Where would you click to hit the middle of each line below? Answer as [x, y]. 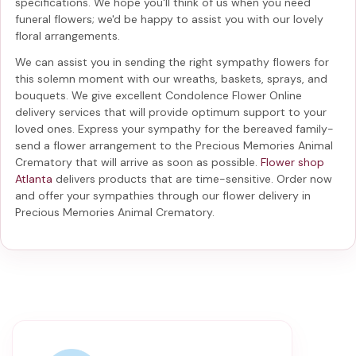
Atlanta [34, 178]
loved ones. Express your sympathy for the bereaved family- [174, 128]
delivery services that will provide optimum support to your [171, 112]
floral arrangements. [68, 35]
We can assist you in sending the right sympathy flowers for [172, 62]
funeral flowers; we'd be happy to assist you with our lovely [169, 19]
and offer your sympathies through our [119, 195]
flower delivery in [267, 195]
